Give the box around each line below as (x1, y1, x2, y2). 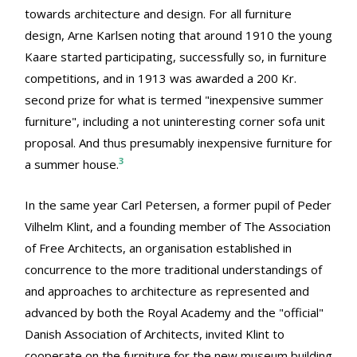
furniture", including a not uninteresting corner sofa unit (25, 113, 325, 130)
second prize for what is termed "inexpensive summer (25, 92, 324, 108)
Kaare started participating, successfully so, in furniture (25, 49, 327, 65)
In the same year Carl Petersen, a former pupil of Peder (25, 197, 331, 214)
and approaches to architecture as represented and (25, 283, 309, 300)
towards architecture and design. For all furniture (25, 6, 292, 22)
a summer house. (25, 156, 119, 173)
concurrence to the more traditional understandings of (25, 261, 322, 278)
